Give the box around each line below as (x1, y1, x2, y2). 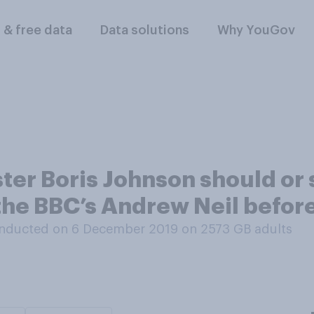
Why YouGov (217, 24, 296, 36)
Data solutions (100, 24, 190, 36)
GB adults (233, 223, 292, 235)
